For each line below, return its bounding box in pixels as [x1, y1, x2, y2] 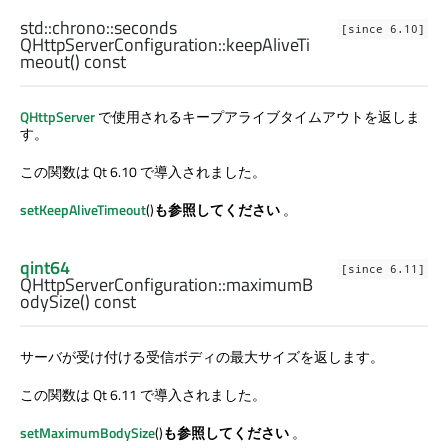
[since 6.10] [341, 22, 425, 37]
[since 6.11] [341, 262, 425, 277]
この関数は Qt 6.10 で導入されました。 [20, 161, 266, 183]
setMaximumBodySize [20, 422, 155, 444]
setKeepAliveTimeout [20, 199, 146, 221]
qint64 [20, 254, 70, 282]
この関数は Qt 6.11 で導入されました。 [20, 384, 266, 406]
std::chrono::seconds [20, 14, 177, 42]
